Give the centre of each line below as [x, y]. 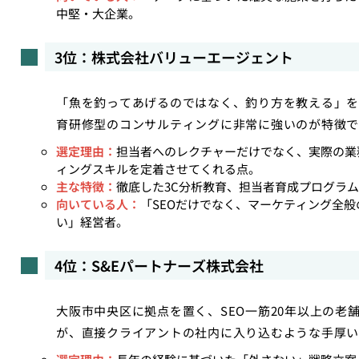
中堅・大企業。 [98, 13]
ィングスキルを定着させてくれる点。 [158, 169]
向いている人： [98, 204]
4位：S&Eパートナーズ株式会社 [159, 265]
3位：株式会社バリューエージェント [174, 57]
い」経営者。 [92, 222]
